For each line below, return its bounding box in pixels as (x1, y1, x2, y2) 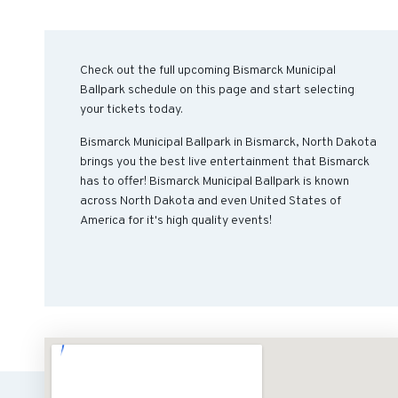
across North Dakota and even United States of (80, 194, 341, 209)
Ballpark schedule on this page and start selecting (80, 83, 354, 98)
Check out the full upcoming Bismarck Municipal (80, 63, 336, 78)
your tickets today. (80, 102, 183, 117)
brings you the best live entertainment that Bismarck (80, 155, 370, 170)
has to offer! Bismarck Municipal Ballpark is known (80, 174, 349, 189)
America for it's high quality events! (80, 213, 272, 228)
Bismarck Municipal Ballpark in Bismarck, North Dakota (80, 135, 377, 150)
